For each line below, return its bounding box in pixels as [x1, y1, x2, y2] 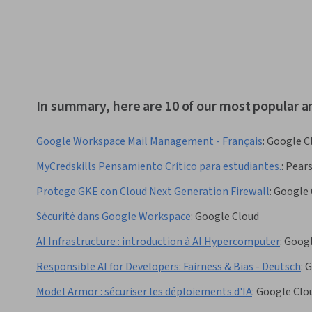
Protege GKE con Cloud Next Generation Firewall [36, 184, 270, 200]
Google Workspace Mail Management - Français [36, 134, 263, 150]
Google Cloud [195, 209, 259, 225]
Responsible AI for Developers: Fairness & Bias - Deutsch [36, 259, 301, 275]
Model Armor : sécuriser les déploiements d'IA [36, 284, 252, 300]
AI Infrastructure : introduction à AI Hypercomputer [36, 234, 280, 250]
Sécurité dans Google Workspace [36, 209, 191, 225]
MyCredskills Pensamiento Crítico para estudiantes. [36, 159, 281, 175]
